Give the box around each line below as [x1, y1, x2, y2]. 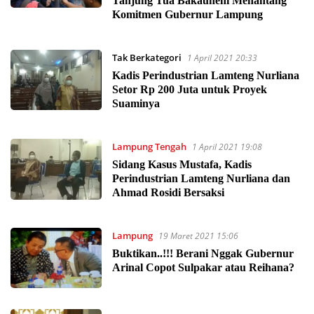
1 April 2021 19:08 [191, 140, 262, 153]
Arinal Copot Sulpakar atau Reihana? [111, 261, 294, 273]
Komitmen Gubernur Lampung [111, 8, 263, 20]
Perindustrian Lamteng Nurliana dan [111, 172, 290, 184]
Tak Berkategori [111, 50, 182, 64]
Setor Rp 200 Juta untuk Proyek [111, 83, 267, 95]
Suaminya [111, 97, 160, 109]
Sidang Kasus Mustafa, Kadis [111, 158, 252, 170]
